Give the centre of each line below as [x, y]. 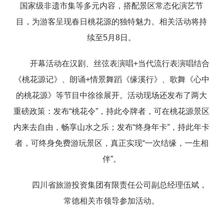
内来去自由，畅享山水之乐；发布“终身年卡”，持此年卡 [111, 127]
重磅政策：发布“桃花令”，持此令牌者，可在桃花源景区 [111, 111]
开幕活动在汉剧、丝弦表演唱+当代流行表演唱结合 [119, 63]
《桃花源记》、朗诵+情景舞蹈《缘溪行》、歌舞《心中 [111, 79]
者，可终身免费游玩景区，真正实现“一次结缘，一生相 [111, 143]
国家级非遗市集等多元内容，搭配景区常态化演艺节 [111, 5]
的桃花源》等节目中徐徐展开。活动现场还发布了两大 [111, 95]
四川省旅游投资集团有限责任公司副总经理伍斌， [119, 185]
